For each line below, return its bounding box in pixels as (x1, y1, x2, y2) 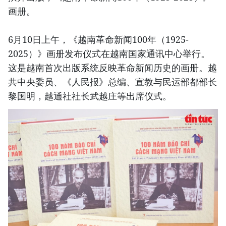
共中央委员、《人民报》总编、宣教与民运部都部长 (8, 76, 217, 88)
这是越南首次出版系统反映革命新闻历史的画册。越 (8, 62, 217, 74)
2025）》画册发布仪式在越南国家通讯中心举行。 (8, 47, 210, 60)
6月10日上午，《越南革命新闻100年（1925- (8, 33, 189, 46)
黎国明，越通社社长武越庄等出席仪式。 (8, 90, 172, 102)
